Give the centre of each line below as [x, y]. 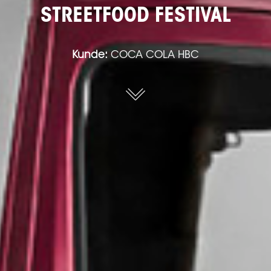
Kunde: [90, 55]
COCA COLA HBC [153, 55]
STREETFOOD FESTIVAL [135, 17]
